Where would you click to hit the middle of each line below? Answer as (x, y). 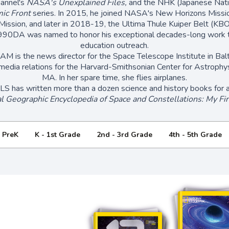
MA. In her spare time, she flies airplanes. (114, 77)
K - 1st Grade (57, 134)
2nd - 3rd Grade (124, 134)
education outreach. (114, 45)
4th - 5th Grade (195, 134)
